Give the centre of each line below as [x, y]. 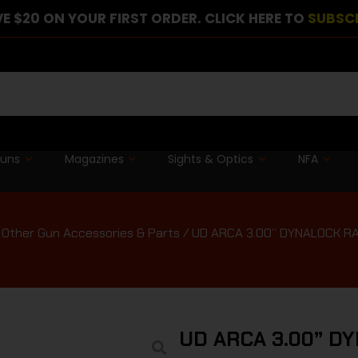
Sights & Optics [211, 159]
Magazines [94, 159]
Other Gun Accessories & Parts [91, 233]
